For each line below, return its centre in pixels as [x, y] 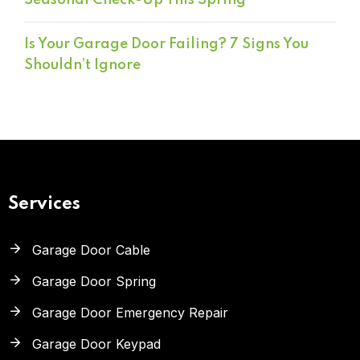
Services [44, 205]
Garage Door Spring [94, 282]
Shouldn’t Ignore [82, 65]
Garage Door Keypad [96, 344]
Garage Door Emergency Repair [130, 313]
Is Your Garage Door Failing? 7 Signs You [166, 45]
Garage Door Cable [91, 250]
